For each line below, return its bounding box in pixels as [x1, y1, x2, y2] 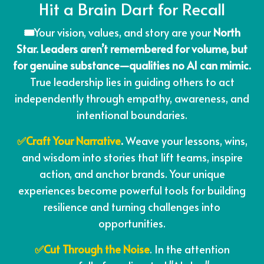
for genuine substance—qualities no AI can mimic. [13, 58, 251, 73]
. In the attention [149, 242, 230, 257]
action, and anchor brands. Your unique [39, 166, 225, 181]
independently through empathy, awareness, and [15, 91, 249, 106]
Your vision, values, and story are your [34, 25, 213, 40]
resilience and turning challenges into [44, 199, 220, 214]
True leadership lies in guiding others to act [29, 74, 235, 90]
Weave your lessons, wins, [125, 133, 247, 148]
